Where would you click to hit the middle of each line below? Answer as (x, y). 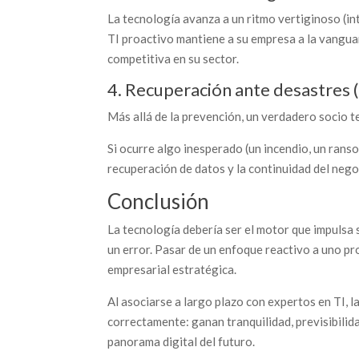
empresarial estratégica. (172, 269)
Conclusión (159, 201)
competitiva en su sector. (173, 58)
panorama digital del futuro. (182, 341)
